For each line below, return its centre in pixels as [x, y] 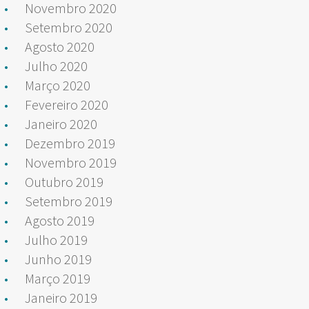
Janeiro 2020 [61, 123]
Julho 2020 [56, 66]
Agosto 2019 [60, 220]
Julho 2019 [56, 239]
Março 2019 [58, 278]
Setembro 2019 [69, 201]
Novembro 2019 [71, 162]
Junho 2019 [58, 259]
